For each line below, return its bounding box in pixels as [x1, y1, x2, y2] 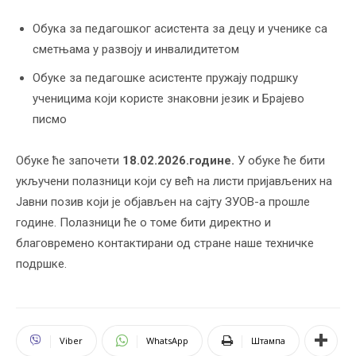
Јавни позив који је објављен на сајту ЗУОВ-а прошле [16, 194, 310, 209]
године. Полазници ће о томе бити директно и [16, 215, 271, 230]
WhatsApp [146, 334, 188, 346]
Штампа [251, 334, 285, 346]
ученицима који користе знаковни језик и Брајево [33, 91, 304, 106]
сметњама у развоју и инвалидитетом [33, 41, 239, 56]
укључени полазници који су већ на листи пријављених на [16, 173, 332, 188]
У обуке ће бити [234, 153, 325, 168]
